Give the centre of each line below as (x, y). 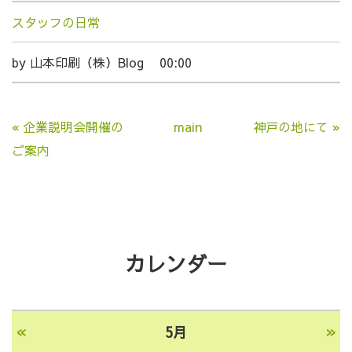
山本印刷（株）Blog (87, 62)
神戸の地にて (291, 126)
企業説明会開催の (73, 126)
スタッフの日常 (56, 22)
